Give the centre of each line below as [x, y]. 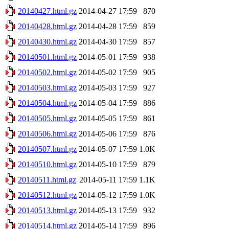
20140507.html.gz [47, 149]
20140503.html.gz [47, 87]
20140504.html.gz [47, 103]
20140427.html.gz [47, 11]
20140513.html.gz [47, 210]
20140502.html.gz [47, 72]
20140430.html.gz [47, 41]
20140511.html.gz [47, 179]
